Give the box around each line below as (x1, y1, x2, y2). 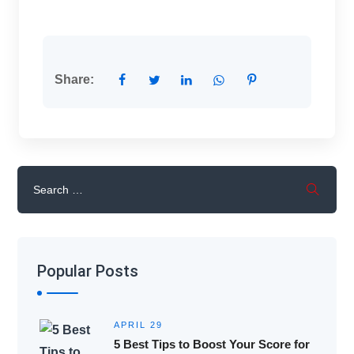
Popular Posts (36, 261, 138, 281)
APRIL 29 (113, 319, 163, 330)
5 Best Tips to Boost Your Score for (113, 337, 310, 351)
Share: (54, 72, 94, 86)
